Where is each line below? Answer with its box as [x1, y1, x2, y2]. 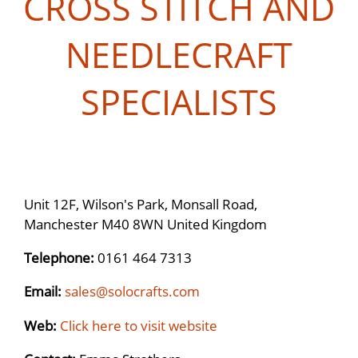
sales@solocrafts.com [65, 281, 200, 301]
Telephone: [24, 247, 97, 267]
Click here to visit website [60, 315, 217, 335]
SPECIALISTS [81, 78, 277, 125]
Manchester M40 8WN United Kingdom [24, 213, 267, 233]
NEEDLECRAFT [66, 30, 292, 78]
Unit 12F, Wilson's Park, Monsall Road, [24, 193, 257, 213]
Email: [24, 281, 65, 301]
